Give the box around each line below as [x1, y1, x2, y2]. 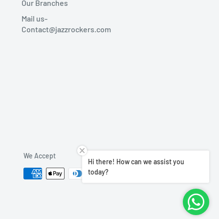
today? [88, 168, 109, 176]
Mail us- [22, 13, 47, 23]
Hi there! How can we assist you [88, 157, 184, 166]
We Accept [23, 151, 56, 160]
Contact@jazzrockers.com [22, 24, 111, 34]
